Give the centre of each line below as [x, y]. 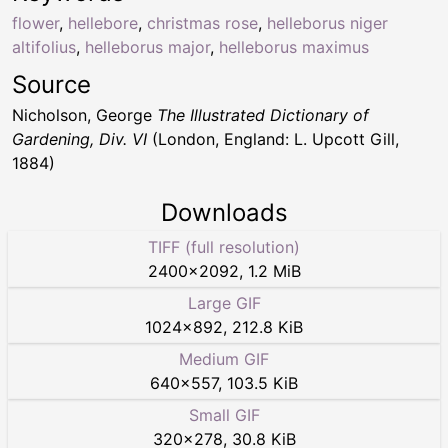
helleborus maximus [294, 46]
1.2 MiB [274, 270]
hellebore [103, 22]
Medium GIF [224, 358]
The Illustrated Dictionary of [263, 114]
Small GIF [224, 414]
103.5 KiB [262, 382]
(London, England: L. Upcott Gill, [273, 138]
